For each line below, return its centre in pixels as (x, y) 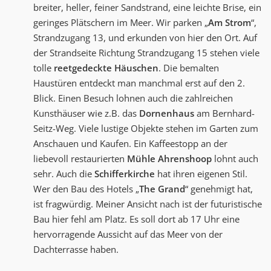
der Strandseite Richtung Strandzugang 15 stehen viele (146, 53)
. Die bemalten (189, 68)
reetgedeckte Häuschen (106, 68)
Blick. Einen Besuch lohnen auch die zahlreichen (133, 98)
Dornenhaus (167, 113)
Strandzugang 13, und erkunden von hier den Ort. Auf (145, 38)
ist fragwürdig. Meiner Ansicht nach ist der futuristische (148, 204)
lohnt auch (235, 159)
